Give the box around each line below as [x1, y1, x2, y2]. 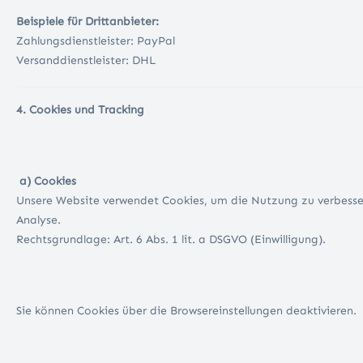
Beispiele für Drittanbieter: [16, 15, 159, 29]
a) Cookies [16, 174, 76, 189]
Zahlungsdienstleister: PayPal [16, 34, 175, 49]
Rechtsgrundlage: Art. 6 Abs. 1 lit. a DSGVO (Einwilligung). [16, 233, 326, 247]
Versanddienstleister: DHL [16, 53, 156, 68]
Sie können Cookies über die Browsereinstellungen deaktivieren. [16, 304, 357, 318]
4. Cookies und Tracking [16, 103, 144, 117]
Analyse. [16, 213, 64, 228]
